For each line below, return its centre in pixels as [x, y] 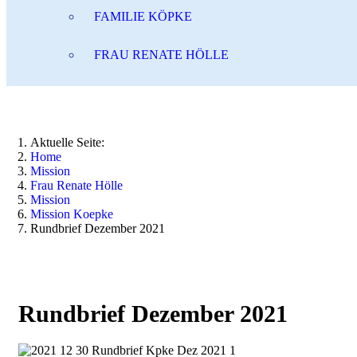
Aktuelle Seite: [71, 142]
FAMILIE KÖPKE [143, 16]
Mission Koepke [72, 214]
